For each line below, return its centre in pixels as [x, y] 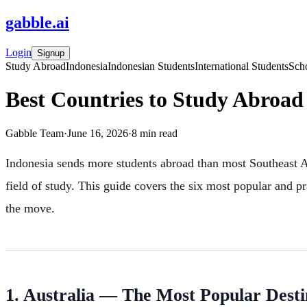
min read [157, 133]
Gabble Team [35, 133]
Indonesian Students [151, 66]
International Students [242, 66]
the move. [30, 208]
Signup [51, 53]
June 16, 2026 [98, 133]
